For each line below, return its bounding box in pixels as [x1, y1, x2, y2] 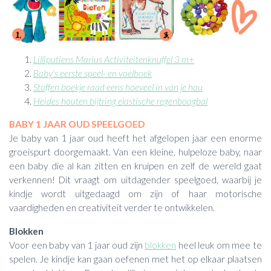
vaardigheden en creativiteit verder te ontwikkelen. [9, 202, 215, 214]
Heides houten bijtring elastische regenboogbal [33, 95, 207, 106]
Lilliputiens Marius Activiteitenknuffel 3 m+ [33, 53, 194, 65]
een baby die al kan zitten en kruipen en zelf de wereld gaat [9, 160, 262, 172]
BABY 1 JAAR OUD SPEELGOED [9, 119, 145, 130]
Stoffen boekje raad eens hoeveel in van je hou [33, 81, 203, 93]
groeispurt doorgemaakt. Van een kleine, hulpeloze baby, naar [9, 146, 262, 158]
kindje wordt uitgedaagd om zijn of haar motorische [9, 188, 262, 200]
